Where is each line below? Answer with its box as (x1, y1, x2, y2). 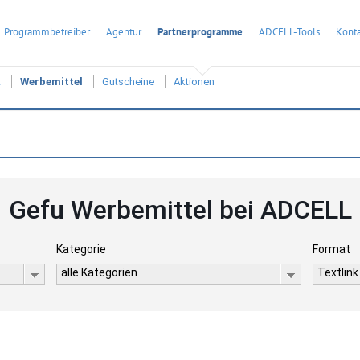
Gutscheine (102, 76, 154, 88)
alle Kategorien (60, 266, 137, 279)
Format (313, 243, 351, 256)
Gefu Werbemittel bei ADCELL (8, 194, 352, 225)
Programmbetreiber (4, 25, 90, 39)
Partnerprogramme (157, 25, 243, 39)
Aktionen (174, 76, 215, 88)
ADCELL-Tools (259, 25, 320, 39)
